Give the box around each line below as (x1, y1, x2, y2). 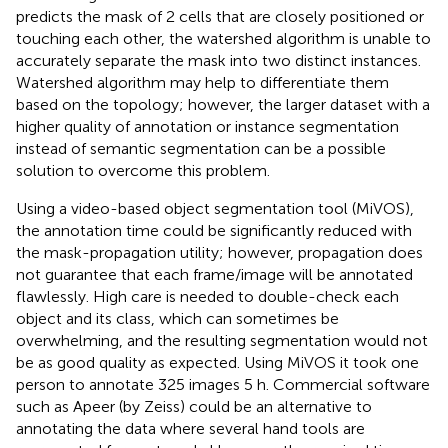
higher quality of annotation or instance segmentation (16, 116, 399, 136)
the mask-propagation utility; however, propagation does (16, 242, 423, 262)
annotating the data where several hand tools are (16, 418, 365, 438)
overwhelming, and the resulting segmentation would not (16, 330, 428, 350)
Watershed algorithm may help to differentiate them (16, 72, 389, 92)
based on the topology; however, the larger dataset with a (16, 94, 430, 114)
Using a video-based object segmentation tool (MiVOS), (16, 198, 414, 218)
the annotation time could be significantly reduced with (16, 220, 412, 240)
